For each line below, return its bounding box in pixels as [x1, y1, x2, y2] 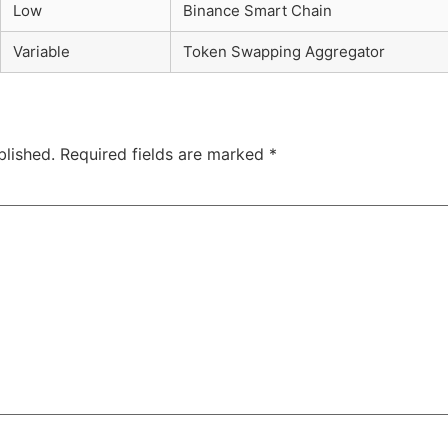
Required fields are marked [60, 144, 269, 165]
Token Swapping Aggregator [183, 42, 385, 62]
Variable [13, 42, 70, 62]
